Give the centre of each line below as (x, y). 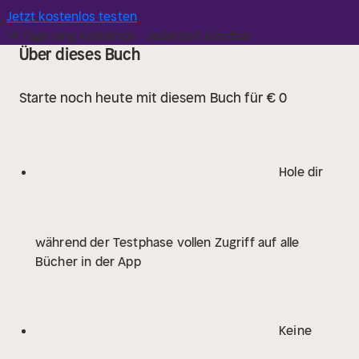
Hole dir (300, 171)
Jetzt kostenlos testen (72, 16)
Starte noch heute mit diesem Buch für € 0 (153, 98)
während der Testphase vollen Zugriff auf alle (167, 242)
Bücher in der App (88, 261)
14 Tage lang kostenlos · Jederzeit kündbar (129, 35)
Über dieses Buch (80, 54)
